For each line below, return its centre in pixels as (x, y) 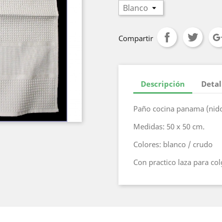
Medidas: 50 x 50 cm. (169, 126)
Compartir (136, 38)
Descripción (163, 83)
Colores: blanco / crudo (173, 144)
